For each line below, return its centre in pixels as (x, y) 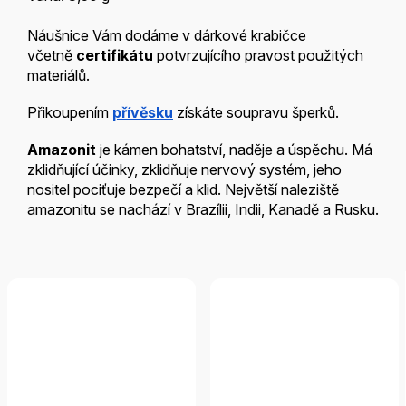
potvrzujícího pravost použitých (258, 56)
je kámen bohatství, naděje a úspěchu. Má (236, 150)
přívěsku (143, 113)
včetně (52, 56)
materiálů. (58, 76)
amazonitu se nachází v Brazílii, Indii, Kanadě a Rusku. (203, 210)
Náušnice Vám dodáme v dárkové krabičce (167, 36)
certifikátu (115, 56)
